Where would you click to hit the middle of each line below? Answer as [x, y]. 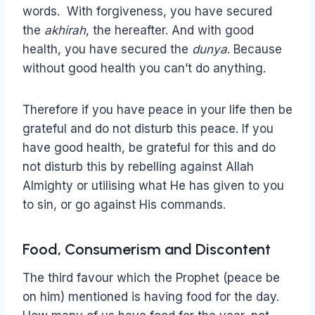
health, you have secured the [107, 50]
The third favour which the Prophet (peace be [151, 278]
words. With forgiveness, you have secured [147, 12]
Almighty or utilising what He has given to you [153, 186]
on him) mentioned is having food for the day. [151, 297]
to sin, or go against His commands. [124, 205]
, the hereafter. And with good [170, 31]
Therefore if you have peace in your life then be [157, 110]
